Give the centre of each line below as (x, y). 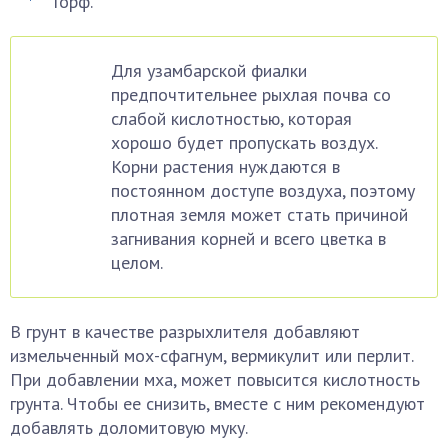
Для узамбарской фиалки (209, 70)
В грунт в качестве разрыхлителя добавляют (185, 331)
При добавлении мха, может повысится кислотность (215, 379)
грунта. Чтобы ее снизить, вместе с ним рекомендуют (217, 403)
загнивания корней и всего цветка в (248, 238)
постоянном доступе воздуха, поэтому (263, 190)
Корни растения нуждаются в (225, 166)
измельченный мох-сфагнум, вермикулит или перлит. (211, 355)
